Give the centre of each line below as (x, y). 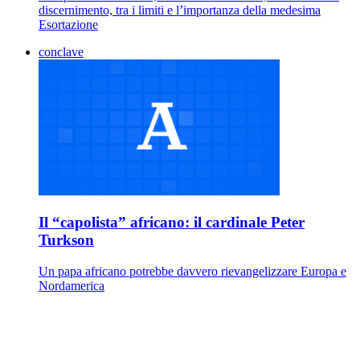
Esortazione (68, 24)
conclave (61, 51)
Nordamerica (72, 286)
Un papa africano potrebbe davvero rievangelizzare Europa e (192, 272)
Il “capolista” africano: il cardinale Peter (172, 223)
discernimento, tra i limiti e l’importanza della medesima (180, 10)
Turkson (66, 240)
